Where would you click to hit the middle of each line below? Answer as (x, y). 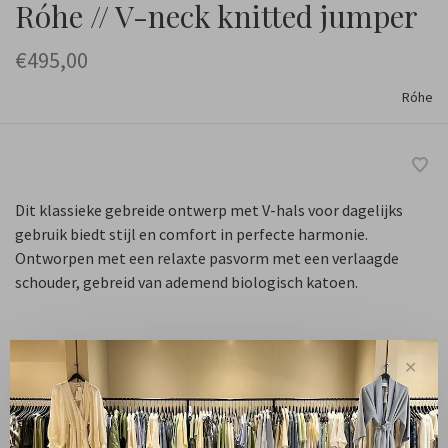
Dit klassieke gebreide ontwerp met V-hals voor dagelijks (209, 209)
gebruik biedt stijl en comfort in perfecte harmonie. (191, 233)
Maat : (35, 363)
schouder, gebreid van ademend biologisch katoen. (186, 281)
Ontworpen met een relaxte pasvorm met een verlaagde (207, 257)
